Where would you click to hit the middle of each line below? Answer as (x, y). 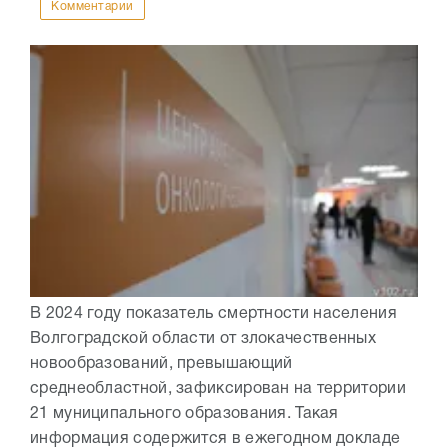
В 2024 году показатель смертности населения (213, 314)
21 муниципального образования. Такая (184, 414)
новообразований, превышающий (161, 364)
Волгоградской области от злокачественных (203, 339)
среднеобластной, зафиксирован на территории (218, 389)
